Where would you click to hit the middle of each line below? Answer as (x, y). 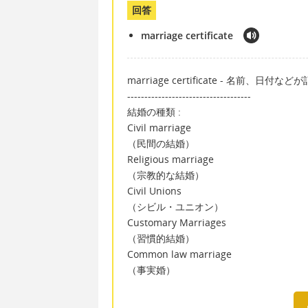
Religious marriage (170, 159)
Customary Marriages (177, 223)
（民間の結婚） (161, 144)
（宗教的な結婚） (166, 175)
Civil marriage (159, 128)
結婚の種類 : (154, 112)
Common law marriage (179, 254)
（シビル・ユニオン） (175, 207)
